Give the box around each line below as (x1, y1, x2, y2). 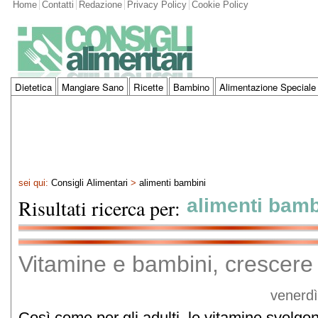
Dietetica (15, 80, 52, 94)
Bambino (173, 80, 209, 94)
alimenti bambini (139, 178, 206, 188)
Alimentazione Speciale (219, 80, 316, 94)
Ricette (133, 80, 163, 94)
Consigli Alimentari (51, 178, 128, 188)
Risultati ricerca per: (18, 194, 187, 221)
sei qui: (18, 178, 51, 188)
